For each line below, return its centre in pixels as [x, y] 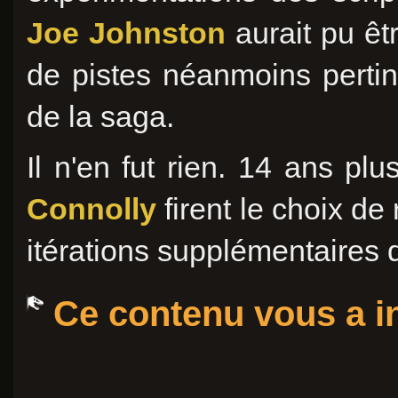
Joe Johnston [126, 33]
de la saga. [100, 116]
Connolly [92, 209]
